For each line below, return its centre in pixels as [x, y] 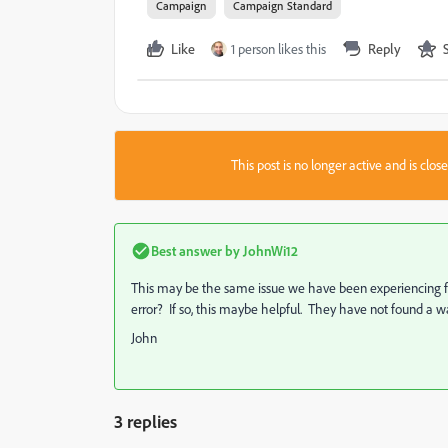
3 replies [145, 421]
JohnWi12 [269, 250]
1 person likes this [278, 49]
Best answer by [195, 250]
